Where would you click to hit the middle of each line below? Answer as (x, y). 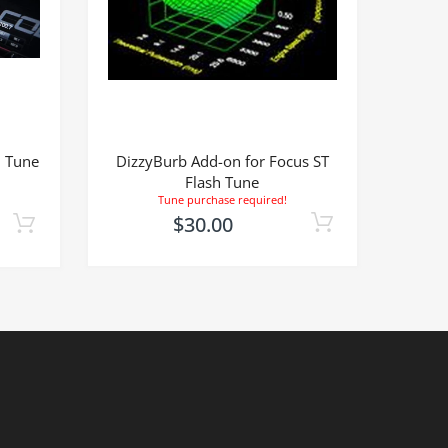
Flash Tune (222, 182)
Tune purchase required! (222, 200)
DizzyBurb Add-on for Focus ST (222, 161)
